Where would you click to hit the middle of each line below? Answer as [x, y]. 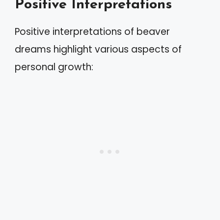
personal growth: [54, 67]
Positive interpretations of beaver [92, 32]
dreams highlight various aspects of [98, 49]
